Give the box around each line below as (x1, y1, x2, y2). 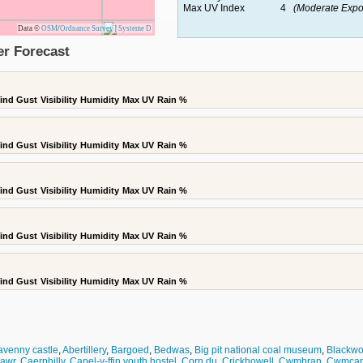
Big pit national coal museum (194, 344, 322, 356)
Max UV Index (182, 2, 245, 14)
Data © (18, 24, 41, 32)
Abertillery (62, 344, 106, 356)
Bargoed (111, 344, 149, 356)
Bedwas (154, 344, 190, 356)
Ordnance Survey (60, 24, 113, 32)
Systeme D (118, 24, 152, 32)
